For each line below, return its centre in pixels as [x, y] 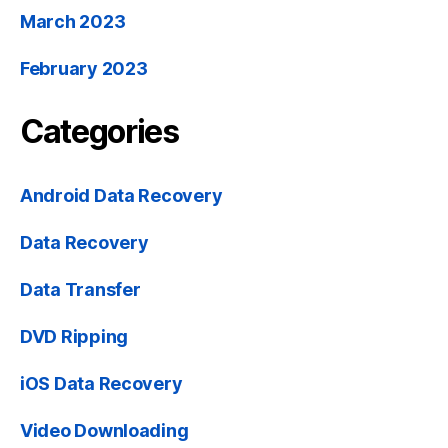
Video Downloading [104, 431]
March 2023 [73, 22]
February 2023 [84, 69]
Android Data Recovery [121, 196]
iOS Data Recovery [101, 384]
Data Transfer [80, 290]
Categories [99, 132]
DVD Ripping [74, 337]
